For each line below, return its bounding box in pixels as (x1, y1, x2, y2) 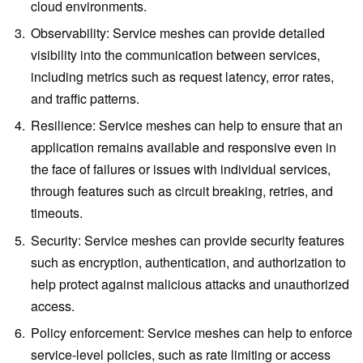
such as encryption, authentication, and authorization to (31, 252, 347, 271)
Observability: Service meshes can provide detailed (31, 23, 326, 43)
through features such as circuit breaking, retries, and (31, 181, 334, 201)
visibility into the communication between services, (31, 45, 321, 65)
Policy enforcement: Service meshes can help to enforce (31, 323, 353, 343)
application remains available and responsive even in (31, 138, 337, 157)
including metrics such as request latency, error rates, (31, 67, 335, 87)
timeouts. (31, 203, 83, 223)
